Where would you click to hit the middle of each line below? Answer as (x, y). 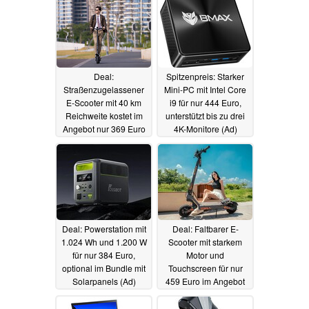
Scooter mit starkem (205, 241)
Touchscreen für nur (205, 268)
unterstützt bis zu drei (205, 115)
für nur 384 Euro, (104, 255)
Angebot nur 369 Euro (104, 128)
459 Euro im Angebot (205, 281)
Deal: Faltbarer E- (205, 228)
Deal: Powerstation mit (104, 228)
